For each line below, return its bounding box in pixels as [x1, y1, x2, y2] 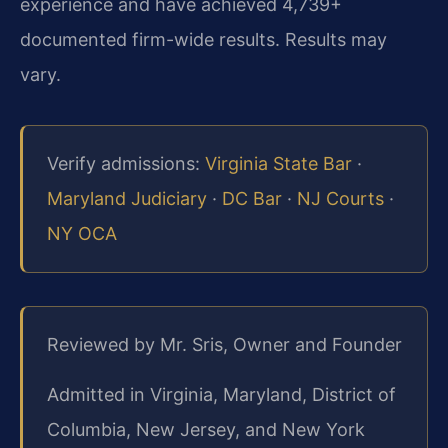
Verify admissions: [47, 153, 205, 175]
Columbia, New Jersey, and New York [47, 418, 365, 440]
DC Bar [222, 188, 282, 210]
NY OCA [47, 223, 117, 245]
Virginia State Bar [205, 153, 352, 175]
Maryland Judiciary [47, 188, 207, 210]
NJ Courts [297, 188, 384, 210]
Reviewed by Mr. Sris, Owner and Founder [47, 334, 402, 356]
